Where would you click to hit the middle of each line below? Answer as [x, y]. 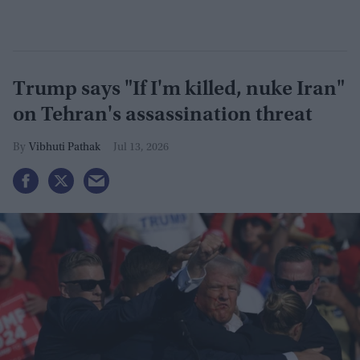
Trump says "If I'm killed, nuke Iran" [179, 90]
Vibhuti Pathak [65, 148]
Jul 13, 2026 [141, 148]
